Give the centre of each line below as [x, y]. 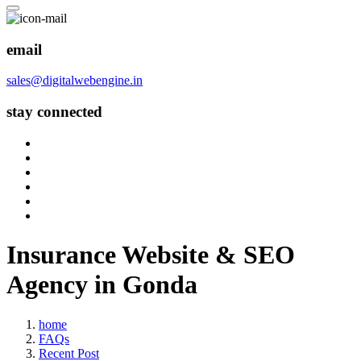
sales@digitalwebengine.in [75, 81]
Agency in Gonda [102, 285]
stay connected [54, 112]
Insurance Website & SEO [151, 255]
